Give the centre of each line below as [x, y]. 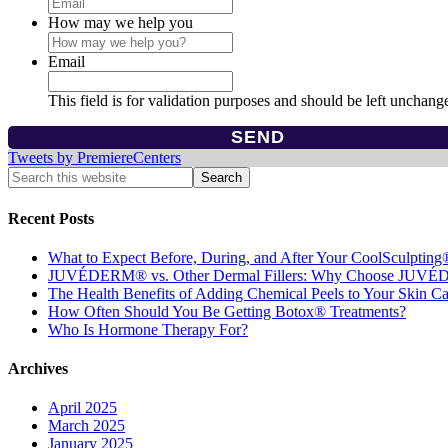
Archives [38, 369]
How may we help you [120, 23]
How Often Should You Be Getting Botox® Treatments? [227, 311]
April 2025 [82, 408]
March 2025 [86, 426]
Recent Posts [51, 218]
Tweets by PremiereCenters [94, 158]
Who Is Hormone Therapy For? [148, 329]
